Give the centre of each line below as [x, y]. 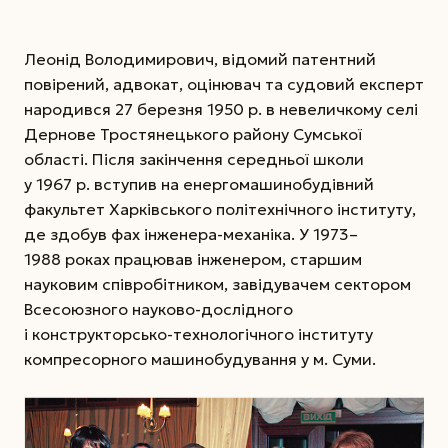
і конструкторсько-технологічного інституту [198, 334]
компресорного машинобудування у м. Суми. [200, 359]
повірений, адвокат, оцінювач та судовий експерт [224, 84]
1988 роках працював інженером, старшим [193, 259]
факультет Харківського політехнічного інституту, [220, 209]
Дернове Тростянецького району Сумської [193, 134]
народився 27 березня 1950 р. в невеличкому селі [221, 109]
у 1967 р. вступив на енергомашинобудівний [199, 184]
